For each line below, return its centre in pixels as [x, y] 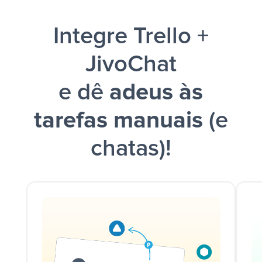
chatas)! [131, 149]
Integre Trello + [131, 37]
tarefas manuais [118, 121]
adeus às [156, 93]
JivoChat [131, 65]
